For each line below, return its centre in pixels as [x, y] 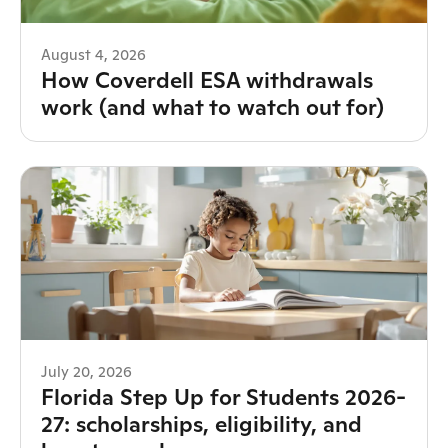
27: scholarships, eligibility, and [201, 424]
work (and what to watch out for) [212, 106]
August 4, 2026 [93, 54]
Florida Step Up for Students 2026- [223, 397]
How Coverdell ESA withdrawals [207, 79]
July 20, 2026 [86, 372]
